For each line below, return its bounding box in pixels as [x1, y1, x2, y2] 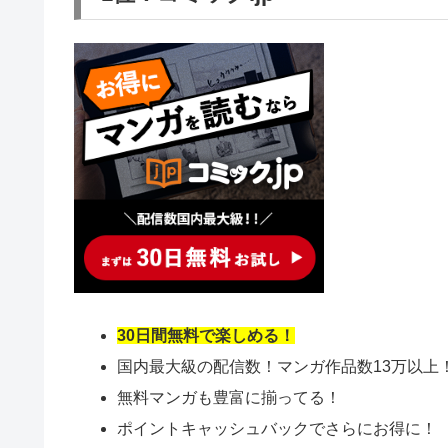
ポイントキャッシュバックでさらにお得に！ [117, 420, 438, 438]
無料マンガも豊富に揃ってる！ [117, 388, 342, 406]
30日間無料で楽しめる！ [117, 326, 296, 344]
